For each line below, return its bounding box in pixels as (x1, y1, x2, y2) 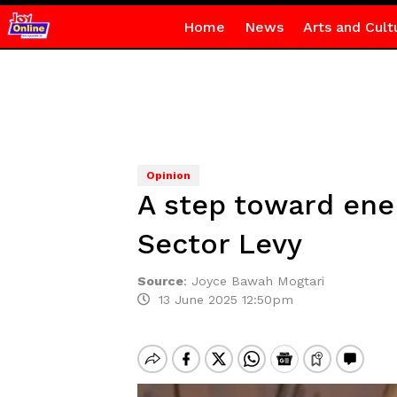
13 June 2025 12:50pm (149, 292, 293, 307)
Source (136, 274, 183, 288)
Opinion (145, 169, 191, 182)
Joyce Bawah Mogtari (191, 274, 329, 288)
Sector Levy (136, 227, 302, 261)
